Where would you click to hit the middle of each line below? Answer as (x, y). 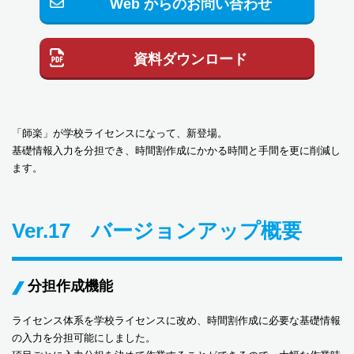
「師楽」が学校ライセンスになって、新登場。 (120, 133)
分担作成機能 (70, 286)
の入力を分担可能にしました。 (84, 338)
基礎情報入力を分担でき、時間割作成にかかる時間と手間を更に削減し (176, 151)
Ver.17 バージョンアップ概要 (157, 231)
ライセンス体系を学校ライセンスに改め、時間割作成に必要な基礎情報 (176, 320)
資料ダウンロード (190, 59)
